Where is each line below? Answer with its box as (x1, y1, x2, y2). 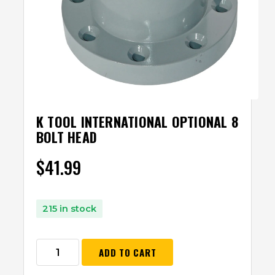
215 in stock (42, 203, 96, 214)
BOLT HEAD (36, 126, 97, 147)
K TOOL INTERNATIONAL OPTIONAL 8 (36, 111, 238, 131)
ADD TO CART (99, 245, 157, 259)
